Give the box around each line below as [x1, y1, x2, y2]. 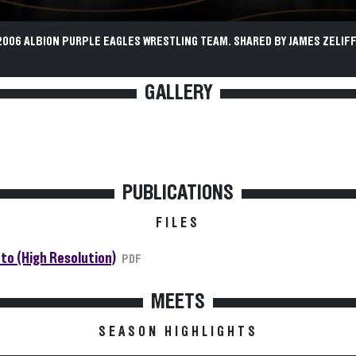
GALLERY [144, 82, 212, 104]
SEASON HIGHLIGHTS [98, 325, 258, 339]
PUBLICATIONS [122, 182, 234, 204]
